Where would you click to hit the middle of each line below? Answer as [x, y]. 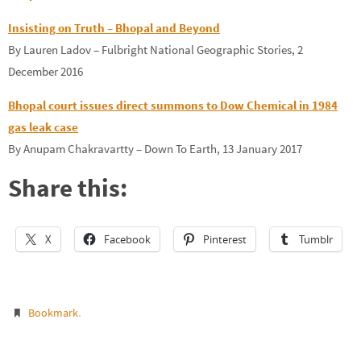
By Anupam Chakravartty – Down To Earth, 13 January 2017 [155, 149]
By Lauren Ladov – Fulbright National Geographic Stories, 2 [156, 50]
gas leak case [43, 127]
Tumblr [316, 239]
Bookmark [54, 313]
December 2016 [46, 72]
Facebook [127, 239]
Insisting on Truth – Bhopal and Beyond [114, 28]
